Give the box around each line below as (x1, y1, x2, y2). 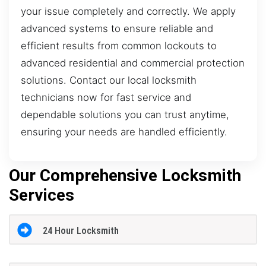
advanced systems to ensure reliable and (21, 22, 213, 34)
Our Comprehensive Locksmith (9, 166, 241, 186)
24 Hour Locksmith (42, 224, 119, 236)
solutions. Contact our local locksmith (21, 74, 197, 86)
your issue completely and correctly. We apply (21, 5, 236, 17)
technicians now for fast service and (21, 91, 191, 103)
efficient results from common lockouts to (21, 39, 217, 52)
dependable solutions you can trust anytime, (21, 108, 229, 121)
